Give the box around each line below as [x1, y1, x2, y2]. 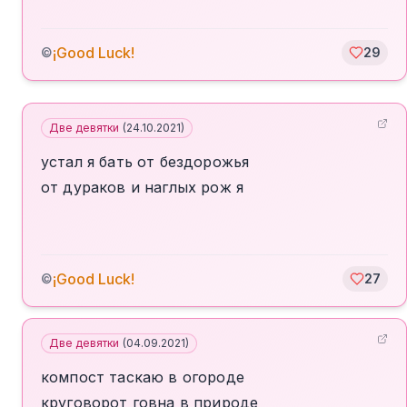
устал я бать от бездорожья [41, 153, 250, 171]
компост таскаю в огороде [41, 368, 244, 386]
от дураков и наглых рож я [41, 178, 244, 196]
